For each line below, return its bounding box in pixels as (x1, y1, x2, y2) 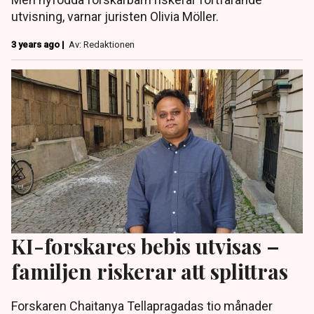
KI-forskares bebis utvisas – (11, 232, 280, 260)
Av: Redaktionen (69, 39, 135, 50)
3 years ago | (11, 39, 67, 50)
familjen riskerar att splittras (11, 257, 288, 285)
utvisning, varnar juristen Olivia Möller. (11, 8, 219, 24)
